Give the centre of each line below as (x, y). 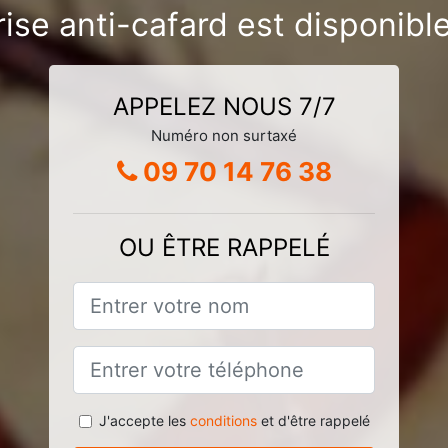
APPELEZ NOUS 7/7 (224, 106)
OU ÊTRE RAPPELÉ (224, 247)
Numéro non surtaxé (224, 135)
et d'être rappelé (313, 420)
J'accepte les (144, 420)
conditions (223, 420)
